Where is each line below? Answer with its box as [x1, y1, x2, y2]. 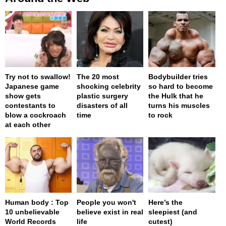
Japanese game [5, 82, 59, 90]
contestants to [5, 101, 55, 109]
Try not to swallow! [5, 72, 71, 81]
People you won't [77, 198, 137, 206]
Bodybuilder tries [148, 72, 208, 81]
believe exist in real [77, 207, 144, 216]
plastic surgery [77, 91, 129, 100]
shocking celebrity [77, 82, 141, 90]
